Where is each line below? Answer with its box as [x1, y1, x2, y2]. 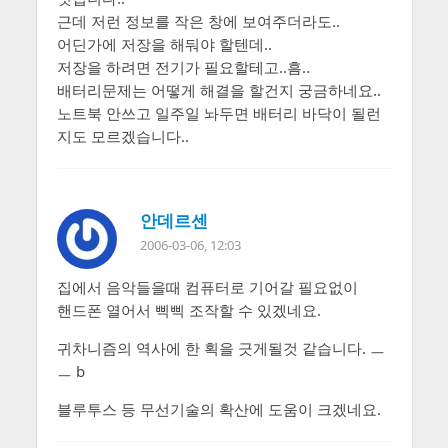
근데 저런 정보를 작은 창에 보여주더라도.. [56, 10, 340, 31]
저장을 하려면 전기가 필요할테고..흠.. [56, 56, 310, 77]
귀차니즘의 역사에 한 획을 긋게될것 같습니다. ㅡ [56, 337, 385, 358]
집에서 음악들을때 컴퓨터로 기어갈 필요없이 [56, 276, 358, 297]
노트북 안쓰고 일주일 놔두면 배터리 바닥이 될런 [56, 102, 381, 123]
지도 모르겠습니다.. [56, 125, 189, 146]
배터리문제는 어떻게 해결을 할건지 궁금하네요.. [56, 79, 381, 100]
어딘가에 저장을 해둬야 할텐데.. [56, 33, 272, 54]
